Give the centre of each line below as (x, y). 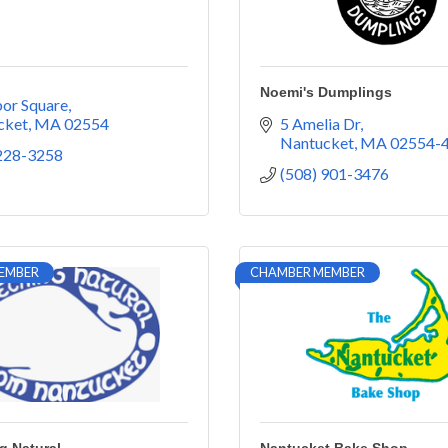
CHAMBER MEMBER (307, 272)
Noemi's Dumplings (326, 92)
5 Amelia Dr (320, 123)
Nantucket (317, 142)
